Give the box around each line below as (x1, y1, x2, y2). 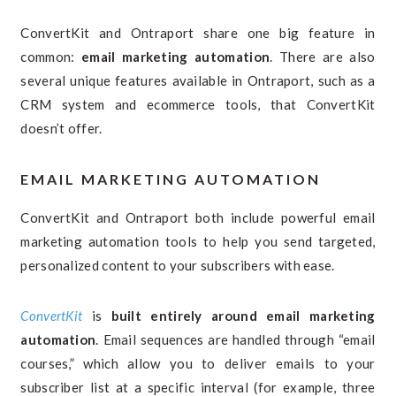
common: (20, 49, 81, 65)
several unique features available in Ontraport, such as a (20, 72, 376, 88)
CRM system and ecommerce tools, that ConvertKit (20, 96, 376, 112)
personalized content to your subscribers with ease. (20, 257, 335, 273)
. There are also (270, 49, 376, 65)
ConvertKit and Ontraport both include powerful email (20, 209, 376, 225)
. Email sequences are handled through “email (95, 331, 376, 347)
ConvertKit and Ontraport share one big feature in (20, 25, 376, 41)
